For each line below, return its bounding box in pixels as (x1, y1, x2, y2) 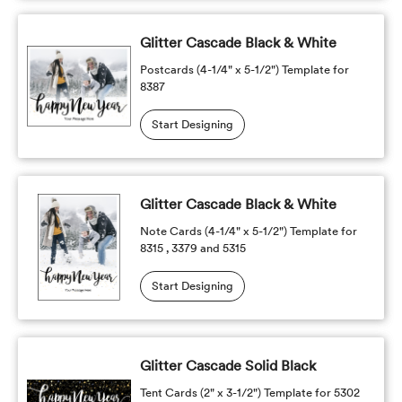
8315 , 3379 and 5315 (139, 241, 246, 255)
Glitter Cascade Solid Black (139, 357, 316, 374)
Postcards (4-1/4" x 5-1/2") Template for (139, 63, 349, 76)
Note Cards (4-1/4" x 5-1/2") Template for (139, 224, 357, 238)
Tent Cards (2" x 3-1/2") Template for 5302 (139, 386, 360, 399)
